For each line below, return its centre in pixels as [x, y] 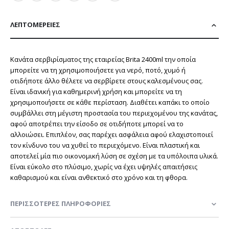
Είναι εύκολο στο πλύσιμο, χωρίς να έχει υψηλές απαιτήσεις [104, 167]
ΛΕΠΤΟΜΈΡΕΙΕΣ [35, 25]
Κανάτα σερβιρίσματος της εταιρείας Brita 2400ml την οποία [103, 60]
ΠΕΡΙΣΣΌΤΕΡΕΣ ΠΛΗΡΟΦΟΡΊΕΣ [61, 204]
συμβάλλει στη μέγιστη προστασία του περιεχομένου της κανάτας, [114, 113]
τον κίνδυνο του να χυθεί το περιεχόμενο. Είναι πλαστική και [105, 145]
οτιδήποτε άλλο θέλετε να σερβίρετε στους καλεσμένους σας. [107, 81]
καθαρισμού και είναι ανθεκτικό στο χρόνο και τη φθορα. [99, 178]
